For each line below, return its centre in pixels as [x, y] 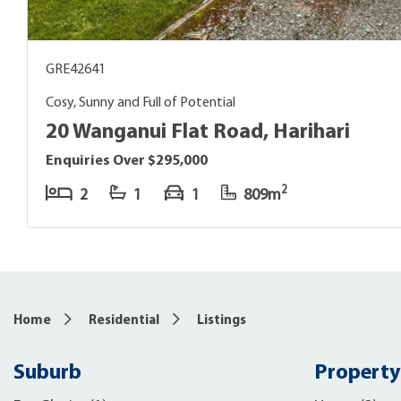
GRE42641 [76, 69]
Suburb [47, 373]
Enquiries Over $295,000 [127, 161]
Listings [222, 320]
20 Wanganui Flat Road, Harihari [198, 132]
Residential [124, 320]
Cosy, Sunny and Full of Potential [141, 102]
